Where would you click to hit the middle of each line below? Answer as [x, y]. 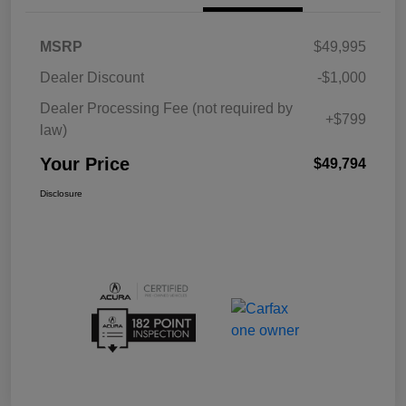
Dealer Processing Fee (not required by [166, 109]
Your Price [85, 164]
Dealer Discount [92, 78]
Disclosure [61, 194]
